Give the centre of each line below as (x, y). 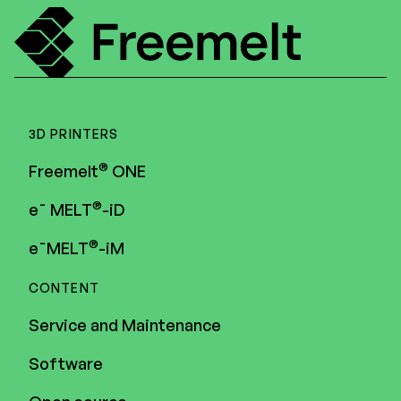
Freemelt (64, 171)
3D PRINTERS (74, 133)
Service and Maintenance (125, 324)
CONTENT (64, 287)
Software (66, 363)
